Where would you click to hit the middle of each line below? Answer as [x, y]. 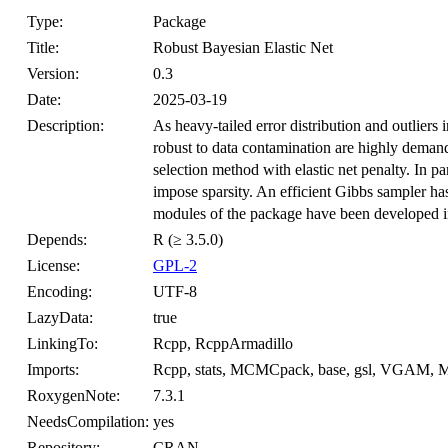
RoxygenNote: [73, 395]
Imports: [53, 369]
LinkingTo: [62, 343]
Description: [65, 125]
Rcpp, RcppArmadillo [223, 343]
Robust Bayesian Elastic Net [243, 47]
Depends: [57, 239]
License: [53, 265]
